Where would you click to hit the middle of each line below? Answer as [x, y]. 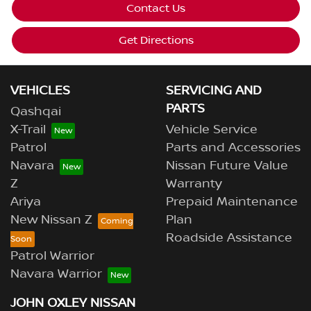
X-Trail [28, 130]
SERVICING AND [214, 91]
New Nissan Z [51, 220]
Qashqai [36, 112]
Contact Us [156, 9]
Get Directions [156, 41]
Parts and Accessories [233, 148]
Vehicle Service [212, 130]
